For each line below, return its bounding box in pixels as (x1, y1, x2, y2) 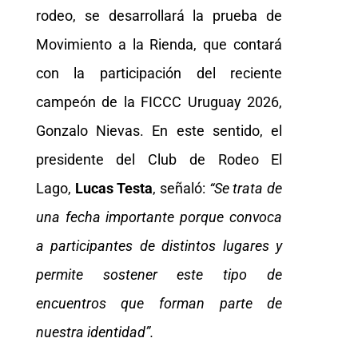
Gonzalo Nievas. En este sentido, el (35, 121, 283, 139)
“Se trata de (209, 179, 283, 197)
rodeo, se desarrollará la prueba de (35, 6, 283, 24)
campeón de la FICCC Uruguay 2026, (35, 93, 283, 110)
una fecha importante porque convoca (35, 208, 283, 225)
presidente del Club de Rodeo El (35, 150, 283, 168)
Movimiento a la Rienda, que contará (35, 35, 283, 53)
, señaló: (153, 179, 209, 197)
